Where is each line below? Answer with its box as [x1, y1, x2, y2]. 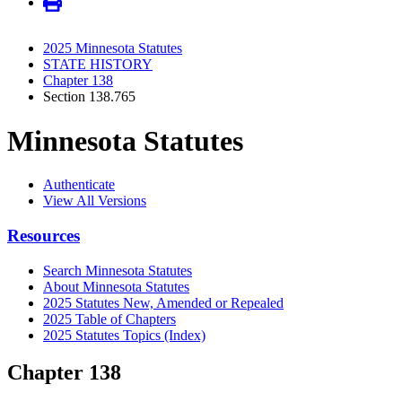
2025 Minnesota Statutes [43, 40, 182, 57]
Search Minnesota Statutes [43, 262, 192, 278]
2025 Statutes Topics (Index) [43, 327, 205, 343]
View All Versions [43, 193, 146, 209]
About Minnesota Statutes [43, 278, 189, 294]
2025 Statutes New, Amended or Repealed [43, 294, 284, 310]
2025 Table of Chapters [43, 310, 176, 327]
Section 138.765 [43, 89, 135, 105]
